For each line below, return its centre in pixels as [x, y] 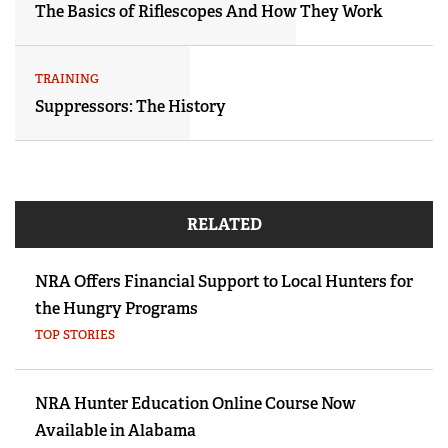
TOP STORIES [75, 335]
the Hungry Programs [116, 309]
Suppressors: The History [130, 107]
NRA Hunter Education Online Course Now [195, 404]
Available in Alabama [115, 431]
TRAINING [67, 79]
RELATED [224, 225]
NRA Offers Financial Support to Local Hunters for [224, 282]
